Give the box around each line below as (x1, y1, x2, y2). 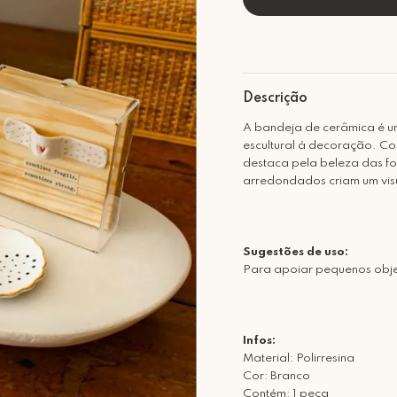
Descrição (243, 91, 307, 105)
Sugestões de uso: (243, 246, 348, 258)
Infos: (243, 335, 276, 346)
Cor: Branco (243, 370, 310, 382)
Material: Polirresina (243, 353, 354, 364)
